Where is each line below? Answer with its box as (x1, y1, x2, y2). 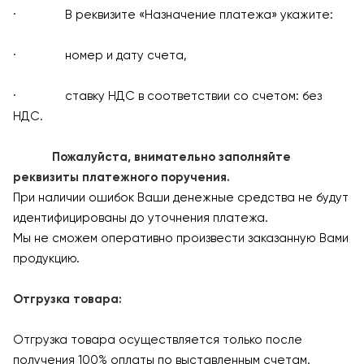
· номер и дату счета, (13, 47, 187, 63)
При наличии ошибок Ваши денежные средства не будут (13, 189, 349, 205)
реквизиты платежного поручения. (13, 169, 230, 184)
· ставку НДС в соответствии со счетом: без (13, 88, 322, 103)
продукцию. (13, 250, 80, 266)
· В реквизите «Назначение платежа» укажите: (13, 6, 333, 22)
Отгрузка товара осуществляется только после (13, 331, 302, 347)
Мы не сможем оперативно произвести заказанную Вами (13, 230, 349, 245)
